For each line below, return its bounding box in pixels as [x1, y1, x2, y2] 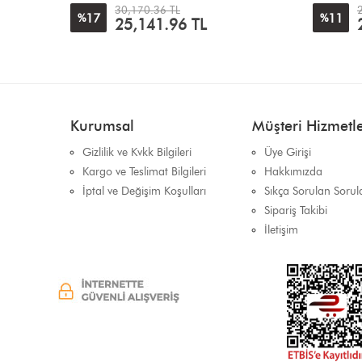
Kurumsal [70, 116, 134, 135]
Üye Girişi [264, 145, 311, 159]
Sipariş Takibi [264, 203, 327, 217]
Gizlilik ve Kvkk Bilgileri [82, 145, 192, 159]
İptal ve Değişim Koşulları [82, 183, 206, 198]
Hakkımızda [264, 164, 322, 179]
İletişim [264, 222, 298, 237]
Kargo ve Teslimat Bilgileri [82, 164, 206, 179]
